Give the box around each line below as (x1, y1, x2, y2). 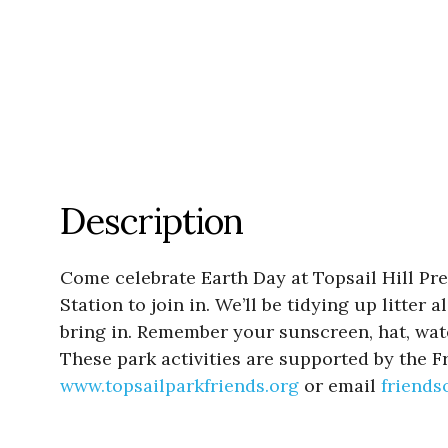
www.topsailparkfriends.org (60, 374, 299, 398)
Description (60, 198, 243, 245)
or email (299, 374, 381, 398)
